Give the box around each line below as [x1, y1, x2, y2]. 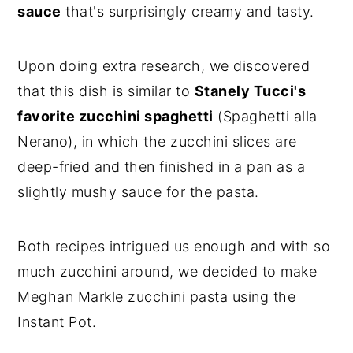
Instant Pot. [17, 313, 97, 330]
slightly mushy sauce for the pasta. [17, 183, 259, 200]
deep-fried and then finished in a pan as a [17, 158, 306, 175]
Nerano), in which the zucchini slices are [17, 132, 297, 150]
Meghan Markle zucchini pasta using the [17, 288, 296, 305]
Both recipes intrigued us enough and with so [17, 237, 331, 255]
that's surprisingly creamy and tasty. [61, 2, 319, 20]
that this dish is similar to [17, 82, 195, 99]
